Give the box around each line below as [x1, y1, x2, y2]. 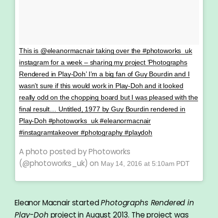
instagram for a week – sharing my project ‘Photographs [19, 58, 187, 66]
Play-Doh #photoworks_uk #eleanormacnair [19, 116, 151, 125]
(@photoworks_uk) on [19, 158, 101, 168]
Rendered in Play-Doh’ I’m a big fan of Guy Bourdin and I [19, 70, 190, 78]
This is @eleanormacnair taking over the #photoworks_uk [19, 46, 192, 54]
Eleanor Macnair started [15, 197, 101, 208]
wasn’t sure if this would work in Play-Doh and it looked [19, 81, 183, 90]
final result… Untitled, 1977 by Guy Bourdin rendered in [19, 105, 185, 113]
